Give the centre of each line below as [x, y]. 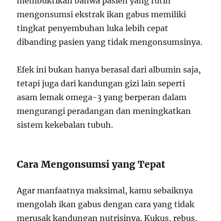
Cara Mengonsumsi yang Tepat [91, 164]
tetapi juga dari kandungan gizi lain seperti [101, 83]
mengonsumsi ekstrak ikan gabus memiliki [102, 14]
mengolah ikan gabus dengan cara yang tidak [106, 204]
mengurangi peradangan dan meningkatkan [104, 111]
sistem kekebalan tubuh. [65, 125]
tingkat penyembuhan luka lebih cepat [93, 28]
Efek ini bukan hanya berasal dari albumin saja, [109, 69]
